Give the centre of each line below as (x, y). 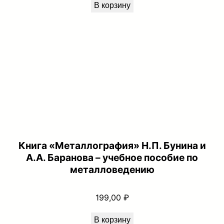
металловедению (112, 170)
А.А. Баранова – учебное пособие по (112, 158)
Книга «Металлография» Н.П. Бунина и (112, 146)
